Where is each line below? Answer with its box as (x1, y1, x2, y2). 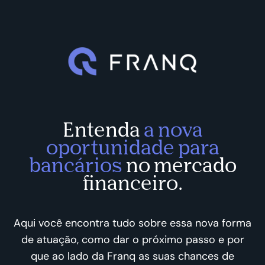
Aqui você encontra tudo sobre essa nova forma (14, 216, 251, 231)
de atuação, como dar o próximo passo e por (21, 232, 244, 247)
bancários (28, 153, 122, 177)
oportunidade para (46, 135, 219, 159)
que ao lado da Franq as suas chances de (31, 249, 234, 264)
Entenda (62, 117, 144, 141)
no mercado (122, 153, 237, 177)
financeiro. (82, 170, 183, 195)
